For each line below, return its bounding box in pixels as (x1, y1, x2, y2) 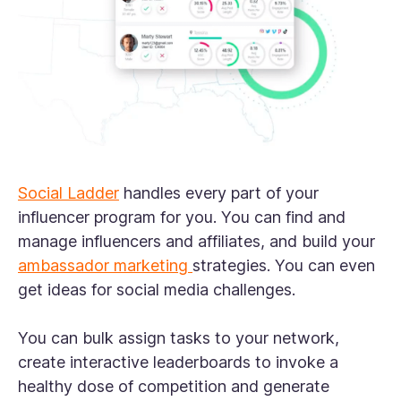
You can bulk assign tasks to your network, (18, 328, 339, 348)
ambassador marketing (18, 256, 192, 276)
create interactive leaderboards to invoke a (18, 353, 338, 372)
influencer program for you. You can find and (18, 208, 346, 227)
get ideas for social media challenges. (18, 280, 300, 300)
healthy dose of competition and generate (18, 377, 329, 397)
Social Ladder (18, 183, 119, 203)
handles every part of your (119, 183, 319, 203)
